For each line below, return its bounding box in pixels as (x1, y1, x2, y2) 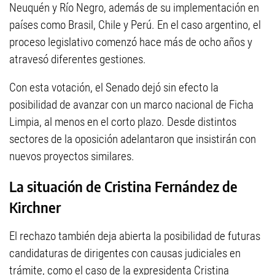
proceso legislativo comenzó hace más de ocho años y (9, 34, 252, 49)
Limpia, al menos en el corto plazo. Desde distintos (9, 114, 236, 129)
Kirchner (9, 198, 61, 216)
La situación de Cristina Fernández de (9, 177, 238, 195)
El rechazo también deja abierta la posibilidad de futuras (9, 229, 260, 244)
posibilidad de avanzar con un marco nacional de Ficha (9, 97, 254, 112)
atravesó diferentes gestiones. (9, 52, 146, 66)
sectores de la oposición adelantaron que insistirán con (9, 131, 256, 146)
